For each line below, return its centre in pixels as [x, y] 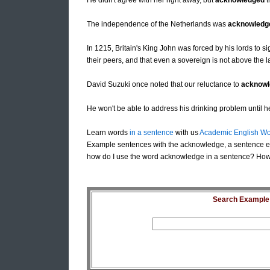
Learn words [108, 133]
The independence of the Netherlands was [157, 24]
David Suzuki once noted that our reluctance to [164, 85]
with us [187, 133]
